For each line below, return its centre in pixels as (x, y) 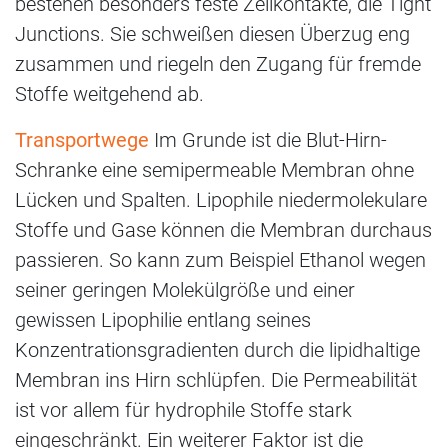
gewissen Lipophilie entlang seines (163, 320)
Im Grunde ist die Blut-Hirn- (268, 140)
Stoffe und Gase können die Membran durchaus (223, 230)
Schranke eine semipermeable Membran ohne (214, 170)
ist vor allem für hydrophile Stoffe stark (183, 410)
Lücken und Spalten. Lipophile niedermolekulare (221, 200)
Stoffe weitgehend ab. (109, 94)
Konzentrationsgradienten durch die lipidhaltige (217, 350)
